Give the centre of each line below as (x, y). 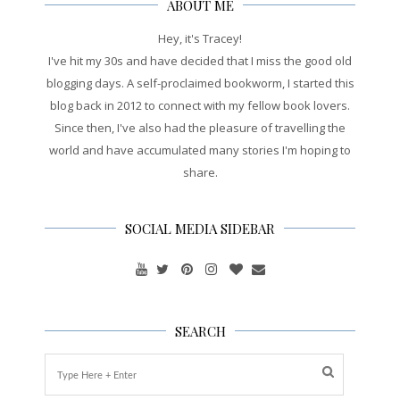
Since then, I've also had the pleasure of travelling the (200, 128)
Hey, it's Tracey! (200, 39)
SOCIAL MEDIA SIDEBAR (200, 229)
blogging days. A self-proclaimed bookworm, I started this (200, 83)
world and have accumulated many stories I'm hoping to (200, 150)
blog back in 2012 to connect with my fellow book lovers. (200, 106)
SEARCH (200, 332)
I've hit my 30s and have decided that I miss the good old (200, 61)
